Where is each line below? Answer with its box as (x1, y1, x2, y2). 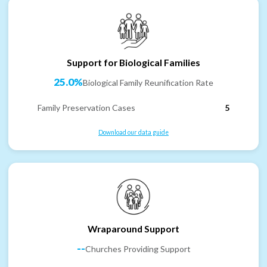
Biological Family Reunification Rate (83, 77, 213, 88)
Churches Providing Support (85, 243, 191, 254)
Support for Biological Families (67, 57, 200, 69)
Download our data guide (98, 128, 169, 136)
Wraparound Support (88, 223, 179, 235)
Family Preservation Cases (38, 102, 135, 113)
